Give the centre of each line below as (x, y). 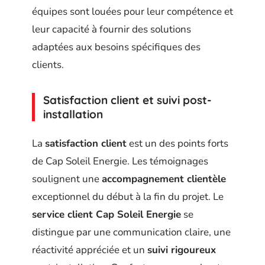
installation (73, 114)
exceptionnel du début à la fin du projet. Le (128, 196)
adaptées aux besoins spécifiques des (116, 47)
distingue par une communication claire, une (131, 232)
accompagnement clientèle (164, 179)
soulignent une (67, 179)
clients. (48, 65)
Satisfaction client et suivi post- (127, 100)
